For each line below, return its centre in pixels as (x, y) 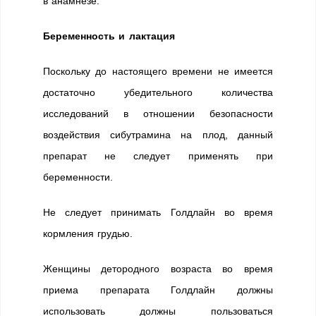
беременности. (78, 177)
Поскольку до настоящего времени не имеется (158, 71)
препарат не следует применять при (158, 156)
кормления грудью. (88, 233)
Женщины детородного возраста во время (158, 269)
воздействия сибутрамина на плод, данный (158, 135)
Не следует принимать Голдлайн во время (158, 212)
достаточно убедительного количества (158, 92)
